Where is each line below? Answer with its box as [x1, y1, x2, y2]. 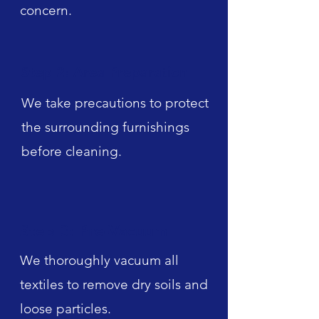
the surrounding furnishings [21, 118, 189, 135]
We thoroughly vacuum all [20, 251, 179, 268]
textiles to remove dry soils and [20, 276, 208, 293]
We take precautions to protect [21, 94, 209, 111]
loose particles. [20, 300, 111, 317]
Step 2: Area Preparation [21, 63, 187, 80]
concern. [20, 1, 72, 19]
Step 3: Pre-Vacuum [20, 221, 167, 241]
